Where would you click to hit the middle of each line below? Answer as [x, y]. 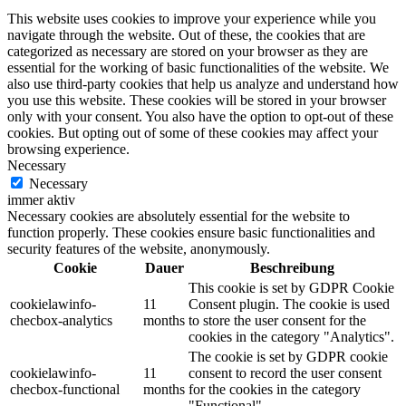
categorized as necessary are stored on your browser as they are [188, 52]
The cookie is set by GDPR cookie [288, 357]
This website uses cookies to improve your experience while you [192, 19]
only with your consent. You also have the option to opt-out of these [200, 117]
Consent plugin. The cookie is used [289, 304]
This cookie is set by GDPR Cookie [291, 288]
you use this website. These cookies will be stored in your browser [197, 101]
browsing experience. [68, 150]
